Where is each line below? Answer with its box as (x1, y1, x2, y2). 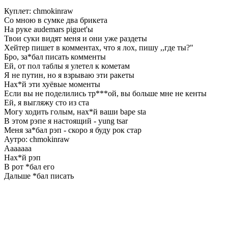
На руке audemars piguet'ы (4, 24, 93, 34)
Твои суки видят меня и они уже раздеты (4, 34, 147, 43)
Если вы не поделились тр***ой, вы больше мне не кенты (4, 89, 207, 98)
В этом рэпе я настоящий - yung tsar (4, 116, 128, 125)
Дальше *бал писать (4, 171, 74, 180)
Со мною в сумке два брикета (4, 15, 107, 24)
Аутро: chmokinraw (4, 134, 70, 144)
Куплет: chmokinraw (4, 6, 73, 15)
